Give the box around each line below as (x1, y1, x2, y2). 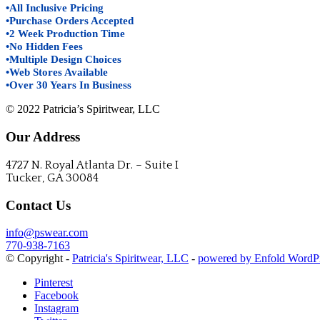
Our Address (6, 129, 80, 145)
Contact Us (6, 197, 71, 213)
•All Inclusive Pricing (6, 2, 104, 14)
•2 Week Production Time (6, 28, 125, 40)
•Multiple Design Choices (6, 54, 121, 66)
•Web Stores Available (6, 66, 108, 79)
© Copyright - (6, 252, 72, 265)
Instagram (34, 302, 79, 315)
